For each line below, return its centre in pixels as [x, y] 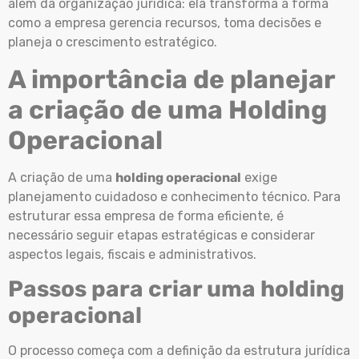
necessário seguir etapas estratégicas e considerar [161, 235]
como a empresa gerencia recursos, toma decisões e [165, 23]
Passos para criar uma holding [176, 288]
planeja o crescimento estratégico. [114, 42]
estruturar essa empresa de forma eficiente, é [146, 216]
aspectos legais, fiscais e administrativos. [134, 254]
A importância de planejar [171, 79]
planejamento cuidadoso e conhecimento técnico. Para [174, 196]
